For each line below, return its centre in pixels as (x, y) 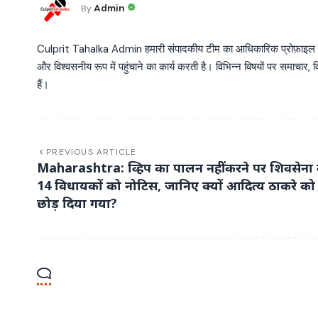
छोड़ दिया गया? (77, 203)
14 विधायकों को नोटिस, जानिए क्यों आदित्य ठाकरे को (176, 185)
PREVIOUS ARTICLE (92, 152)
